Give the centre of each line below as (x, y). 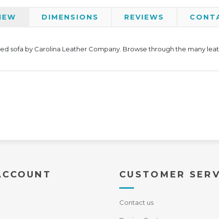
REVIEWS (144, 17)
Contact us (136, 202)
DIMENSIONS (70, 17)
